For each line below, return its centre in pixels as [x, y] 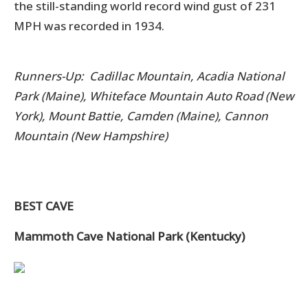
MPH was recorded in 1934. [90, 25]
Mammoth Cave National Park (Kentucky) [129, 236]
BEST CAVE [44, 206]
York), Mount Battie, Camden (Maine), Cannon [141, 115]
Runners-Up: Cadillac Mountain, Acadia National [149, 76]
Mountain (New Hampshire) [91, 135]
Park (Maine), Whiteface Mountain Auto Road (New [154, 96]
